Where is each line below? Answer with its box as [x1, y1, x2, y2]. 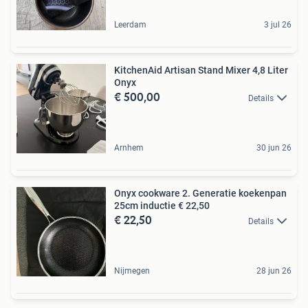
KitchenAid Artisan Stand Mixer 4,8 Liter [114, 65, 288, 76]
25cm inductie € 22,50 [114, 200, 210, 211]
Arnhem [114, 143, 144, 153]
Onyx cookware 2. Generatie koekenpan [114, 188, 287, 199]
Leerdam [114, 20, 146, 30]
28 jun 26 [256, 266, 291, 276]
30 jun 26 [256, 143, 291, 153]
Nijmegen [114, 266, 150, 276]
